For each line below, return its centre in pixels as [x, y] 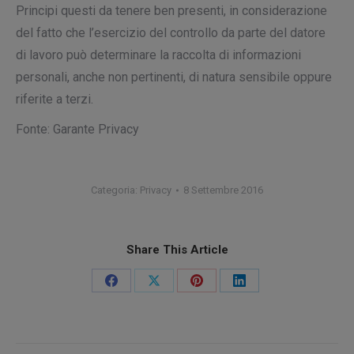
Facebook [137, 338]
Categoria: [115, 190]
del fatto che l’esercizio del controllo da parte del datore [171, 33]
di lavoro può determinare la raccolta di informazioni [158, 55]
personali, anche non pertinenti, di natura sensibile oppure [174, 77]
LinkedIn [262, 338]
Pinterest [221, 338]
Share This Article [177, 250]
